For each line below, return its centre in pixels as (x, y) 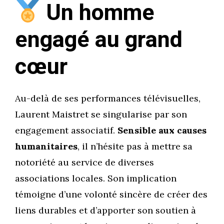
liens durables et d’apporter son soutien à (105, 210)
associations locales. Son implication (96, 178)
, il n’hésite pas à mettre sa (135, 146)
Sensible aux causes (162, 130)
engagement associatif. (66, 130)
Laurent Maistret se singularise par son (101, 114)
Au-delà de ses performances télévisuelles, (108, 98)
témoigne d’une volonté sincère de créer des (111, 194)
